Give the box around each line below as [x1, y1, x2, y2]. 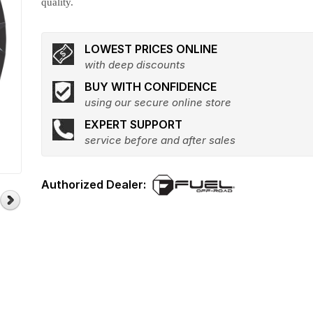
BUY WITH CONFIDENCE [85, 80, 217, 94]
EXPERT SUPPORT [85, 117, 183, 131]
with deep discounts [85, 58, 186, 71]
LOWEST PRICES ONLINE [85, 42, 218, 56]
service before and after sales [85, 133, 236, 147]
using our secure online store [85, 96, 232, 109]
